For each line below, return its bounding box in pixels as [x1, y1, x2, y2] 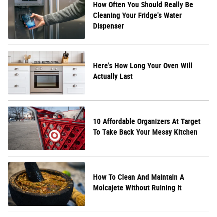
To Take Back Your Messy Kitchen [93, 127, 198, 137]
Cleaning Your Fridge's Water [93, 10, 182, 20]
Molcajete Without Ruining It [93, 183, 182, 192]
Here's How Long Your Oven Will [93, 61, 192, 70]
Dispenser [93, 21, 124, 31]
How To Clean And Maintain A [93, 172, 184, 182]
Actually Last [93, 71, 133, 81]
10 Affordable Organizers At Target [93, 116, 201, 126]
